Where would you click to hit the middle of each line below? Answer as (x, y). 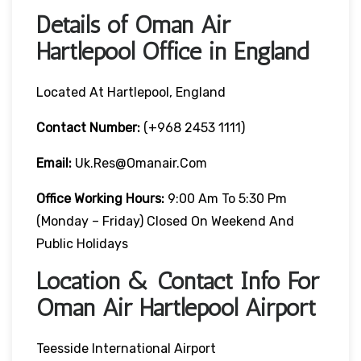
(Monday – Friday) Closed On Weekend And (165, 221)
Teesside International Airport (126, 348)
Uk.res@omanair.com (141, 163)
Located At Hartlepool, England (131, 92)
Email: (56, 163)
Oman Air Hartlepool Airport (176, 307)
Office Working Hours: (100, 198)
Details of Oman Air (133, 25)
